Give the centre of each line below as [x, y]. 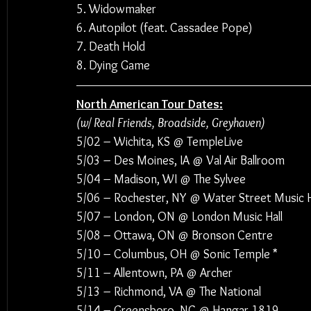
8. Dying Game [113, 65]
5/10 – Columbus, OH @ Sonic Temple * [177, 254]
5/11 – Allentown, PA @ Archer [154, 273]
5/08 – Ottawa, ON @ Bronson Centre [175, 235]
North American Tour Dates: [150, 104]
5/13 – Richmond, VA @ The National [169, 292]
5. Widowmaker [116, 9]
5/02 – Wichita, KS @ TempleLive [160, 142]
